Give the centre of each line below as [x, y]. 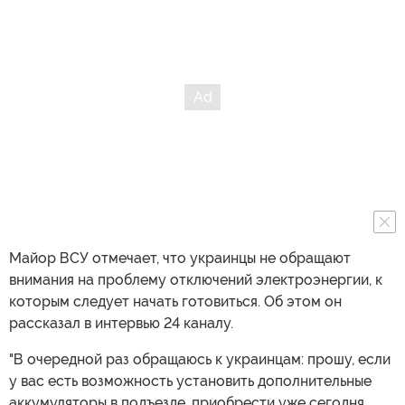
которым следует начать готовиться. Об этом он [175, 301]
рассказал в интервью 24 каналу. [121, 323]
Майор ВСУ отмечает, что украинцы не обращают [180, 258]
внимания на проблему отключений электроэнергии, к [196, 279]
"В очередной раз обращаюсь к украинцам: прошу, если [200, 359]
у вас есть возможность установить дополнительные [190, 381]
